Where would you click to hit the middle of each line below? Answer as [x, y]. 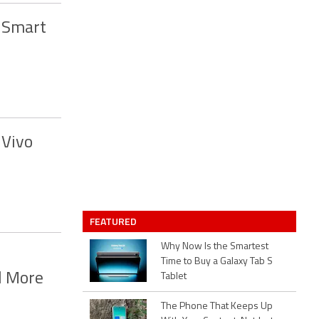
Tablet [174, 277]
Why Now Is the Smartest [215, 247]
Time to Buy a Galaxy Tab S [217, 262]
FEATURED [114, 221]
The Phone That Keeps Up [217, 307]
